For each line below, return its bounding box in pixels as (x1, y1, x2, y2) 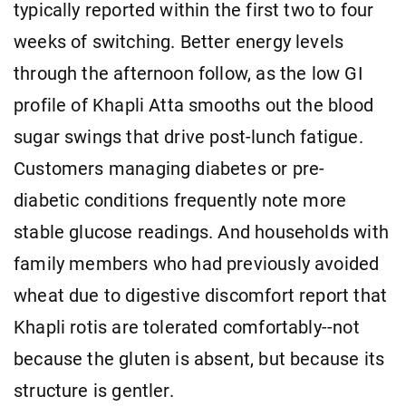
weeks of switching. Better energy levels (14, 31, 344, 53)
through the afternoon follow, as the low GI (14, 63, 362, 84)
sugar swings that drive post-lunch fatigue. (14, 126, 363, 148)
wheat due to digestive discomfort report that (14, 285, 388, 306)
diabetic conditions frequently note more (14, 189, 347, 211)
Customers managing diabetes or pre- (14, 158, 325, 179)
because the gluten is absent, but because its (14, 348, 385, 370)
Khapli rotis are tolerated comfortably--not (14, 316, 360, 338)
